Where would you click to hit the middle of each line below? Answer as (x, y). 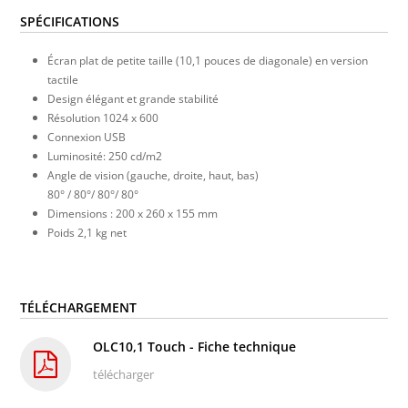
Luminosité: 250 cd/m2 (105, 156)
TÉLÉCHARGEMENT (79, 307)
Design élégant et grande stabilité (133, 98)
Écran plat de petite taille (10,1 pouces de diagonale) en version (208, 60)
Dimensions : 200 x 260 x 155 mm (133, 213)
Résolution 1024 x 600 (103, 117)
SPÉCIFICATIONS (70, 21)
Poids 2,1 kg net (87, 232)
